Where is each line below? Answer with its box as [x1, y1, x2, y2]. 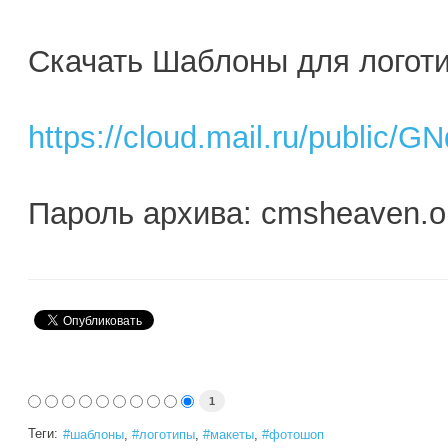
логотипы [139, 426, 195, 442]
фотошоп [269, 426, 324, 442]
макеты [210, 426, 254, 442]
